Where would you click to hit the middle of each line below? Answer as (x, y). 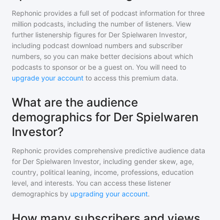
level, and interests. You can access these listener (91, 183)
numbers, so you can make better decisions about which (102, 56)
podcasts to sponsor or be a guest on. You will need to (99, 67)
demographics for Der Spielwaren (105, 117)
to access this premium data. (131, 78)
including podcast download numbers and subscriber (97, 45)
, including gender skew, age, (147, 161)
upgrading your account (109, 194)
